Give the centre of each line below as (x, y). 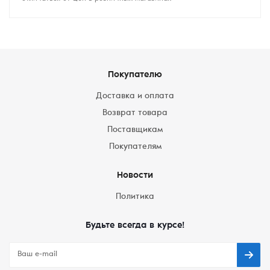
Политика (135, 197)
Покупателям (135, 147)
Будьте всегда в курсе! (135, 226)
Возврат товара (135, 113)
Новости (135, 176)
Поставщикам (135, 130)
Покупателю (135, 75)
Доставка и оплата (135, 96)
